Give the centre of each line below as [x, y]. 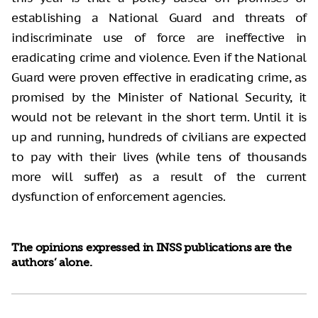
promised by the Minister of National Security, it [159, 98]
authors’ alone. [52, 263]
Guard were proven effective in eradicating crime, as [159, 78]
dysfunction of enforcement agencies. [119, 197]
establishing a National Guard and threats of [159, 18]
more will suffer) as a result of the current [159, 177]
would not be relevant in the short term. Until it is [159, 117]
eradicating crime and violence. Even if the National [159, 58]
